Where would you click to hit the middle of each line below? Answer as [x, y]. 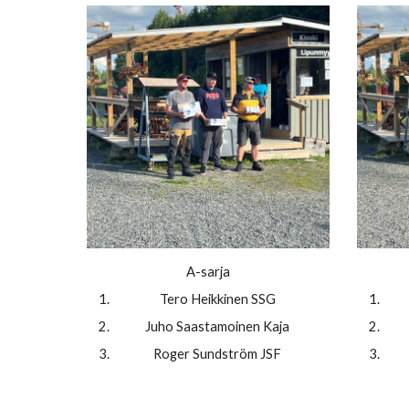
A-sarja [208, 272]
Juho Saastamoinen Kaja [217, 327]
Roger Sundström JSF [217, 354]
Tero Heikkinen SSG [217, 299]
